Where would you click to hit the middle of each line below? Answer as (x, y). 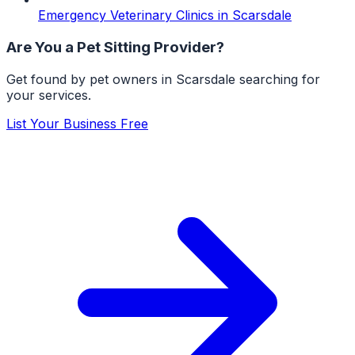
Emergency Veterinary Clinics (126, 15)
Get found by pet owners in (91, 79)
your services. (49, 95)
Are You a (42, 47)
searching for (278, 79)
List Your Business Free (77, 123)
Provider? (187, 47)
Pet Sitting (114, 47)
